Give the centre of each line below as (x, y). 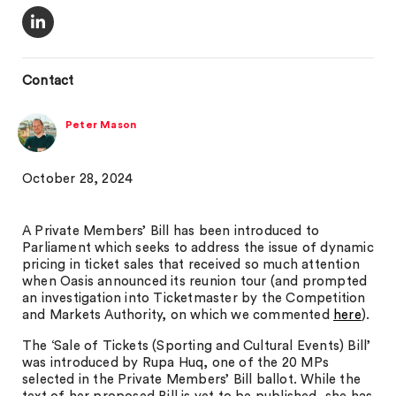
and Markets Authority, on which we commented (178, 315)
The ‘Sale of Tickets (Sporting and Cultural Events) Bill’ (197, 346)
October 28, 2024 (78, 179)
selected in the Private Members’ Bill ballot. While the (192, 380)
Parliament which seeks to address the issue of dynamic (198, 248)
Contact (48, 81)
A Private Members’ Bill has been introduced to (171, 231)
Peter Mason (101, 125)
